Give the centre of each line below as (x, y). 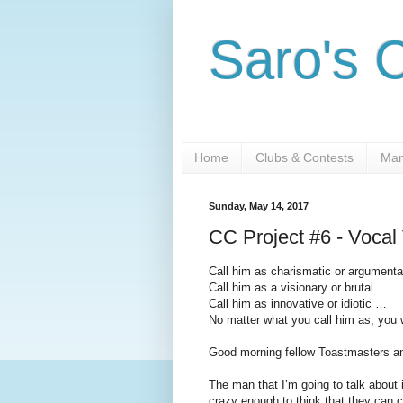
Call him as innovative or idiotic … (298, 304)
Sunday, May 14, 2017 (259, 206)
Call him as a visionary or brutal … (299, 288)
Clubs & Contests (304, 158)
